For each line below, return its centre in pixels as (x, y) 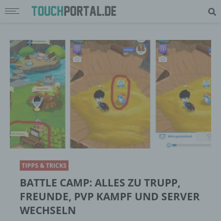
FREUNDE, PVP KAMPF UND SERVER (110, 196)
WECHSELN (48, 210)
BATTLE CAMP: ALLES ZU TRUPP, (100, 183)
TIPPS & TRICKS (44, 166)
